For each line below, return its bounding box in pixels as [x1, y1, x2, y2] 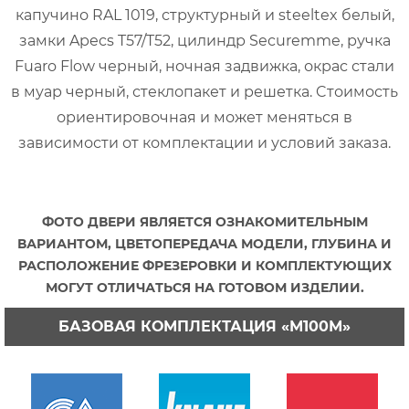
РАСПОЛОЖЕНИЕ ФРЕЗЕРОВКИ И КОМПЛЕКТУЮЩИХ [17, 257, 392, 274]
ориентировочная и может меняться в [57, 108, 352, 126]
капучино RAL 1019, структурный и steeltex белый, [15, 5, 394, 24]
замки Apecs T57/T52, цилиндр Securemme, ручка [18, 31, 391, 49]
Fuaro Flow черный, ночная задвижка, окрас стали [15, 57, 394, 75]
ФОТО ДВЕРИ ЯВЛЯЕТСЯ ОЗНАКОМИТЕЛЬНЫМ [41, 213, 368, 230]
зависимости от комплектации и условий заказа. [18, 133, 391, 152]
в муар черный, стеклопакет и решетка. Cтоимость [11, 82, 398, 100]
